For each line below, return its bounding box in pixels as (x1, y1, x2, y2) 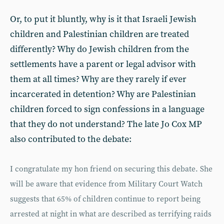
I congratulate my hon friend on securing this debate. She (10, 164, 212, 174)
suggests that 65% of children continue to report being (10, 194, 200, 204)
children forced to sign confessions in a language (10, 103, 204, 115)
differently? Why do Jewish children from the (10, 43, 189, 55)
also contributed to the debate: (10, 133, 131, 145)
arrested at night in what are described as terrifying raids (10, 209, 211, 219)
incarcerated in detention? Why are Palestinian (10, 88, 196, 100)
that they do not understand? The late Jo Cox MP (10, 118, 202, 130)
